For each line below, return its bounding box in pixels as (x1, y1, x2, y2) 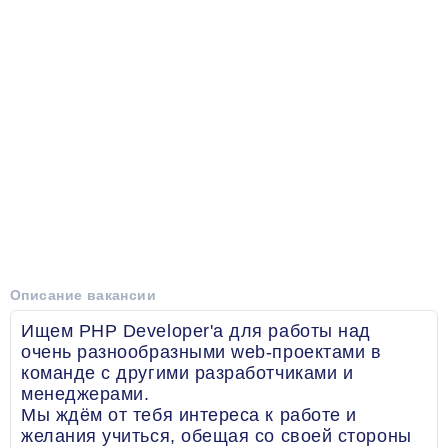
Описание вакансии (10, 287, 157, 303)
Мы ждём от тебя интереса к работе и (21, 405, 357, 425)
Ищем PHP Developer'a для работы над (21, 321, 371, 341)
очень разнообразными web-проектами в (21, 342, 382, 362)
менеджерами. (21, 384, 150, 404)
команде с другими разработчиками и (21, 363, 354, 383)
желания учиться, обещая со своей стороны (21, 426, 412, 446)
